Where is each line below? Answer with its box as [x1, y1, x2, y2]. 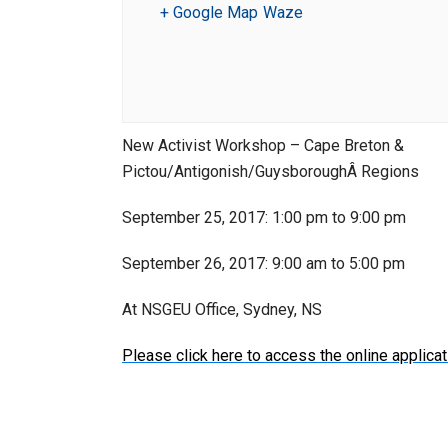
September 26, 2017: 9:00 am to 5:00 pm [122, 254, 405, 273]
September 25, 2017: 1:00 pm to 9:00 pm [122, 208, 406, 227]
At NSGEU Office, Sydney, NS [122, 300, 322, 319]
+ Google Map [160, 3, 258, 22]
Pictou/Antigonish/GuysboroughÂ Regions [122, 162, 419, 181]
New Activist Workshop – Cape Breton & [122, 136, 404, 155]
